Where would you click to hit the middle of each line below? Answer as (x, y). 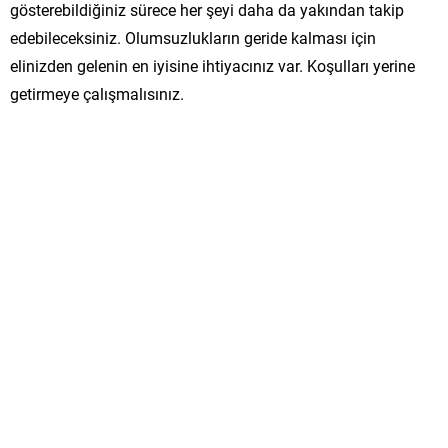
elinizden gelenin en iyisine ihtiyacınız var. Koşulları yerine (212, 65)
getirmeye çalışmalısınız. (97, 93)
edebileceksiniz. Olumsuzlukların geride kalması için (193, 37)
